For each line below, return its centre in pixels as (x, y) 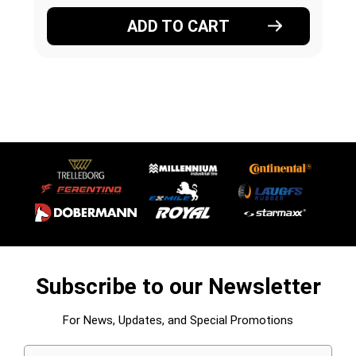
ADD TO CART (178, 26)
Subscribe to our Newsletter (178, 286)
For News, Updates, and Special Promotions (178, 320)
